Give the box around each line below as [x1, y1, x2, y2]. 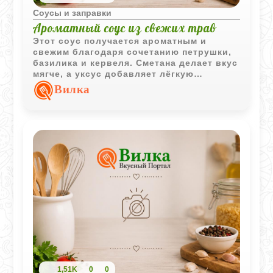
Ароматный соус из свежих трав [33, 20, 217, 35]
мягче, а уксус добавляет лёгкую [33, 68, 194, 79]
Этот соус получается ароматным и [33, 35, 207, 46]
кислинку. [33, 79, 80, 90]
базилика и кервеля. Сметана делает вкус [33, 57, 238, 68]
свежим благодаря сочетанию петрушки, [33, 46, 232, 57]
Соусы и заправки [33, 7, 112, 18]
